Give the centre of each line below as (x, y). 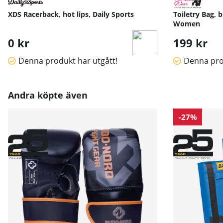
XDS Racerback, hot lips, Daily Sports (71, 14)
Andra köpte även (48, 95)
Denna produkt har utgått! (68, 61)
